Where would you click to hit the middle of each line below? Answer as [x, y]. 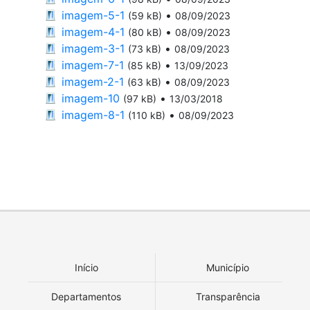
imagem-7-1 [93, 65]
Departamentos [86, 296]
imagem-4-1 [93, 31]
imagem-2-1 [93, 81]
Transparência [228, 296]
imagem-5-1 [93, 15]
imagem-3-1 [93, 48]
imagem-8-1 [93, 115]
